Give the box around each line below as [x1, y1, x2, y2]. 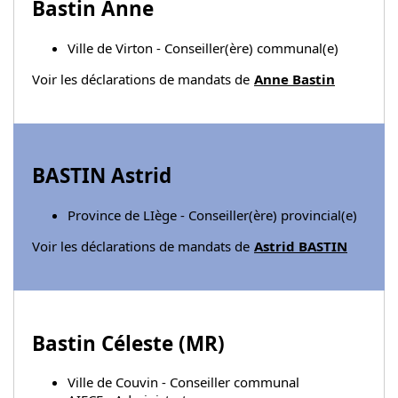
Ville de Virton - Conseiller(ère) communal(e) [68, 38, 338, 57]
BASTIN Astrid [32, 162, 171, 190]
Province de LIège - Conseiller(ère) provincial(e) [68, 205, 357, 224]
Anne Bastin [254, 69, 335, 88]
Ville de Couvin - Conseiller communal [68, 373, 299, 392]
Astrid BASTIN [254, 236, 347, 255]
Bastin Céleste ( [32, 329, 186, 357]
